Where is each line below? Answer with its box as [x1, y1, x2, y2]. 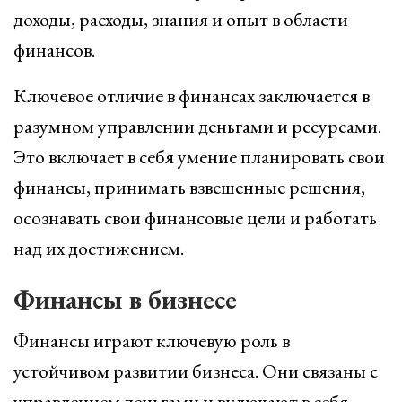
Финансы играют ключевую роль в [13, 328, 290, 354]
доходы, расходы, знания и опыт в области [13, 6, 348, 32]
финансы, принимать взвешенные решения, [13, 174, 365, 200]
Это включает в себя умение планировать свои [13, 144, 385, 170]
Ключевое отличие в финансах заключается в [13, 83, 370, 109]
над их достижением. [13, 235, 184, 261]
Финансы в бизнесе [13, 282, 237, 317]
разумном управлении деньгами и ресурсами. [13, 113, 381, 139]
